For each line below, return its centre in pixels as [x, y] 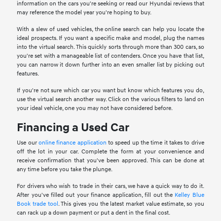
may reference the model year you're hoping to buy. [84, 13]
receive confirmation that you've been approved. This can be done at [110, 161]
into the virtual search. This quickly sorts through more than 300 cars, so [110, 47]
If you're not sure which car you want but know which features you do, [110, 91]
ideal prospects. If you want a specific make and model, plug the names [110, 38]
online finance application [72, 143]
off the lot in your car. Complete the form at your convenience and [110, 152]
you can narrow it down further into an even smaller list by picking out [110, 65]
